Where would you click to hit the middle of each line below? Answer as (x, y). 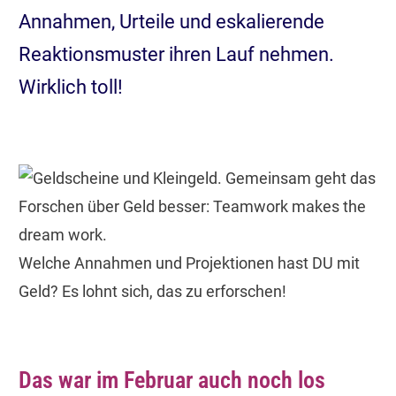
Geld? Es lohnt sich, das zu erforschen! (152, 291)
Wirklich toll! (71, 87)
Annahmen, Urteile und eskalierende (171, 21)
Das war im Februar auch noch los (172, 380)
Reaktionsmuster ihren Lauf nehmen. (176, 54)
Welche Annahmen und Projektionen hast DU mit (189, 263)
